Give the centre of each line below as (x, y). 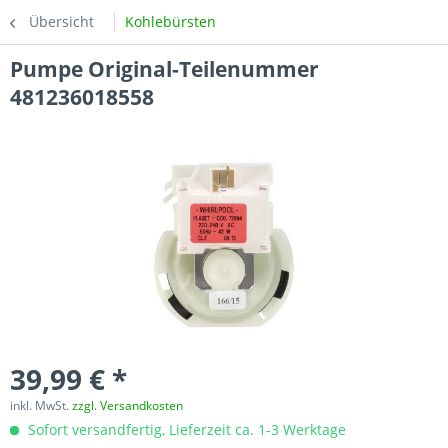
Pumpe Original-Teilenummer (164, 69)
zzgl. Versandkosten (127, 405)
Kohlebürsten (170, 21)
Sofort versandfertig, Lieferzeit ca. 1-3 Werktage (185, 429)
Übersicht (61, 21)
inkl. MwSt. (41, 405)
